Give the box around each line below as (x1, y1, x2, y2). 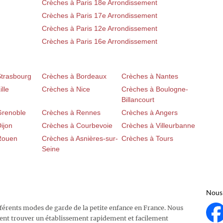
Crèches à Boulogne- (121, 85, 188, 93)
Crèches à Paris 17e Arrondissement (42, 11, 157, 19)
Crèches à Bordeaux (42, 72, 107, 80)
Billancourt (121, 95, 154, 104)
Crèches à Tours (121, 134, 173, 142)
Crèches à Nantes (121, 72, 178, 80)
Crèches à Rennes (42, 108, 101, 116)
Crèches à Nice (42, 85, 90, 93)
